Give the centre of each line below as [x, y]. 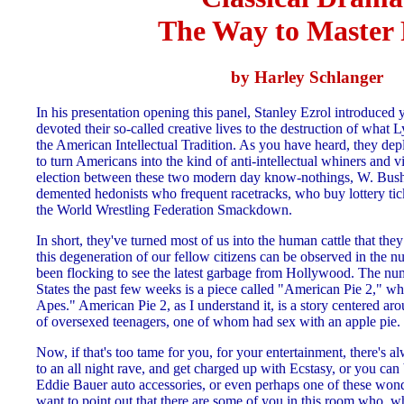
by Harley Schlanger [307, 77]
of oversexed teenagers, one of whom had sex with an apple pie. [218, 321]
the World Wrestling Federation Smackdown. [164, 209]
